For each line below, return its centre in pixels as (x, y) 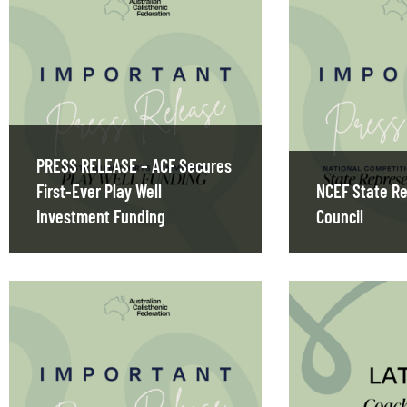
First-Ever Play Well (99, 191)
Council (339, 217)
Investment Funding (101, 217)
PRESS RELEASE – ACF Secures (134, 166)
